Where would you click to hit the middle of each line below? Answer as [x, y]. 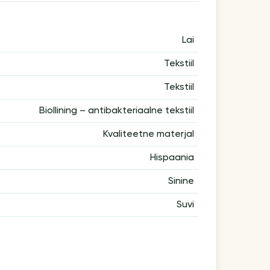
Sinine [181, 181]
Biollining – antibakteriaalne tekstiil [116, 111]
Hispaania [172, 158]
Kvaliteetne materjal [148, 134]
